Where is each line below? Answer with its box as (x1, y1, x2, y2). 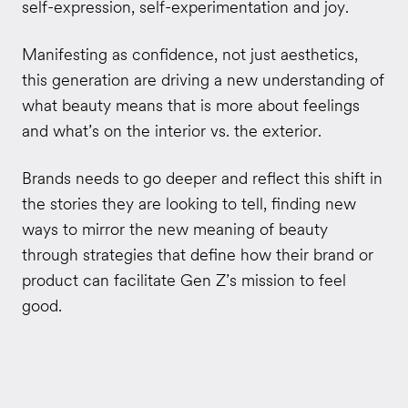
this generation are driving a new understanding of (21, 69, 384, 89)
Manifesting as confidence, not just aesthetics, (21, 44, 358, 64)
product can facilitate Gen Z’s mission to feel (21, 270, 346, 290)
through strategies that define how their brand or (21, 244, 373, 264)
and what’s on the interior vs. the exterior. (21, 120, 321, 140)
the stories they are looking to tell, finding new (21, 193, 356, 213)
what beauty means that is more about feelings (21, 95, 360, 115)
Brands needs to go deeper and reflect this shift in (21, 168, 382, 188)
